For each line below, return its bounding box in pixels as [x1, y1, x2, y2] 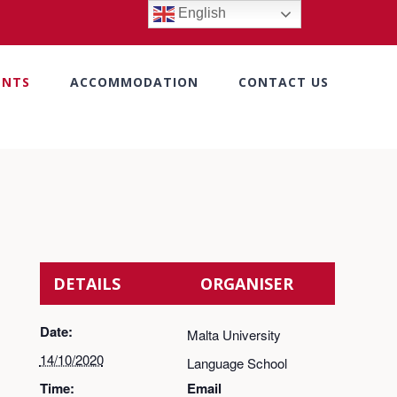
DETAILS [52, 273, 121, 295]
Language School [187, 354, 288, 373]
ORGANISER [200, 273, 294, 295]
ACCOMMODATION [70, 74, 198, 90]
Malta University [187, 325, 282, 345]
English [175, 5, 227, 21]
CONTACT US [238, 74, 329, 90]
